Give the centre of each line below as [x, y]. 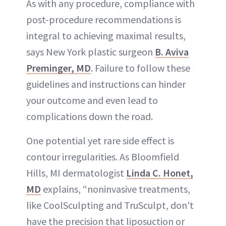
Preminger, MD [59, 68]
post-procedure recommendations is [104, 20]
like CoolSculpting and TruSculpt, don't [110, 205]
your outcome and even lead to [92, 100]
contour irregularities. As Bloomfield [103, 157]
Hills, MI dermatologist [76, 173]
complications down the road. [90, 117]
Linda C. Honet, [160, 173]
